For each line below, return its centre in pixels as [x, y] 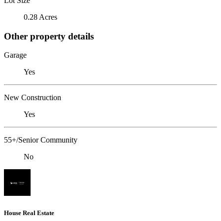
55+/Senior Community [41, 140]
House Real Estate [29, 213]
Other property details [49, 36]
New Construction [33, 98]
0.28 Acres [40, 17]
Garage [15, 55]
